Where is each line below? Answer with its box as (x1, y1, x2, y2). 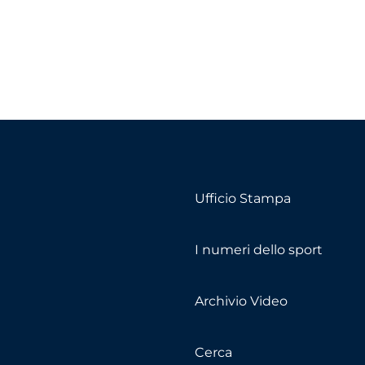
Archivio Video (195, 292, 288, 309)
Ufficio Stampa (195, 190, 291, 206)
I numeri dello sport (195, 241, 323, 257)
